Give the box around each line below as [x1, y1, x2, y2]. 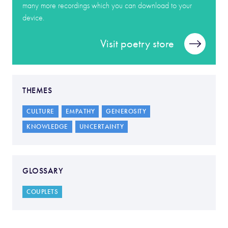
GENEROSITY [106, 107, 146, 116]
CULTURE [26, 107, 54, 116]
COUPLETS [26, 188, 58, 196]
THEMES [22, 85, 52, 95]
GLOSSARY [22, 166, 63, 176]
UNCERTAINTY [79, 123, 124, 131]
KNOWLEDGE [26, 123, 68, 131]
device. [22, 13, 44, 22]
